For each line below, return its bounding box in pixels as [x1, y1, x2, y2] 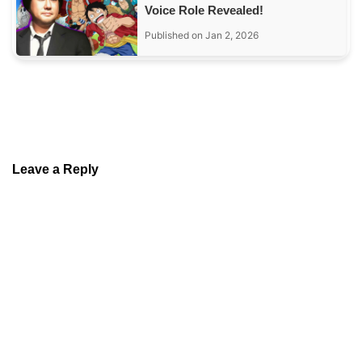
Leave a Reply [12, 162, 99, 176]
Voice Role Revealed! [145, 3, 264, 18]
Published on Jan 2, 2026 [145, 29, 259, 42]
